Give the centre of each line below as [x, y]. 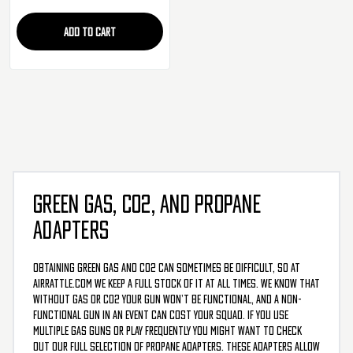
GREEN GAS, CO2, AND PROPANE [147, 204]
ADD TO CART [90, 32]
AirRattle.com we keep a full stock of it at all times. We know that [176, 283]
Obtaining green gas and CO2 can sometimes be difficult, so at [167, 268]
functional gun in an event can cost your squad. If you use [161, 315]
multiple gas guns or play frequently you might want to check [167, 331]
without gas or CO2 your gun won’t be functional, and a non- [167, 299]
